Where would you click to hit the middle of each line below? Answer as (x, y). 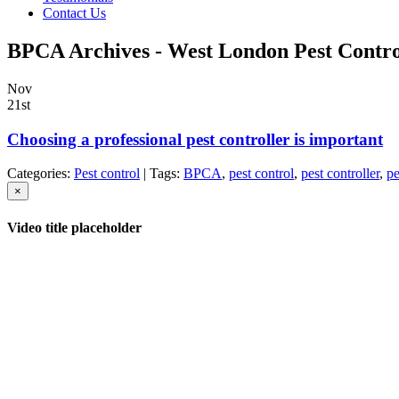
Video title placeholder (74, 227)
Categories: (41, 174)
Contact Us (74, 13)
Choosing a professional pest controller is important (195, 139)
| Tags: (162, 174)
